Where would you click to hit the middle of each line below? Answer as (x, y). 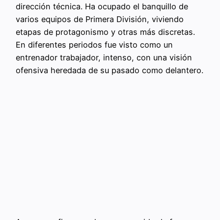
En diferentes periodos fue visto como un (94, 45)
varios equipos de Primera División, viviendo (100, 19)
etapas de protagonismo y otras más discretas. (105, 32)
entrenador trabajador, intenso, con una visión (104, 58)
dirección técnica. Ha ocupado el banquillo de (102, 7)
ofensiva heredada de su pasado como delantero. (110, 70)
